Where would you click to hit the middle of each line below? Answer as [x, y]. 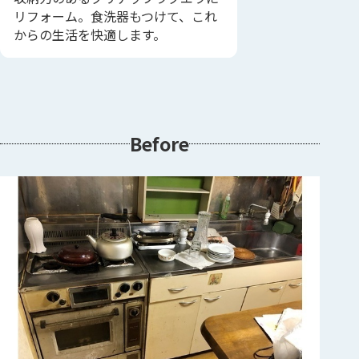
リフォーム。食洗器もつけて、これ [116, 16]
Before [160, 143]
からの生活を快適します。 [90, 34]
